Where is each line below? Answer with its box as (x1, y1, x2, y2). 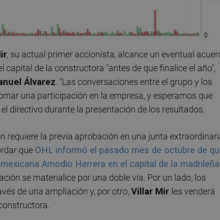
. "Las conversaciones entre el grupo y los (55, 76, 212, 87)
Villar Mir (131, 186, 171, 197)
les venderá (171, 186, 215, 197)
